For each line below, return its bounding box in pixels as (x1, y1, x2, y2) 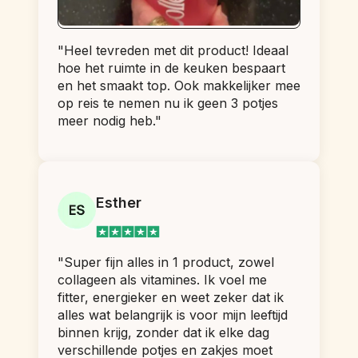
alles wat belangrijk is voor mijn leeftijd (58, 307, 288, 324)
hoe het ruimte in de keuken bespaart (58, 59, 285, 76)
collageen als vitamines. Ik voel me (58, 272, 267, 288)
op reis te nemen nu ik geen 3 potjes (58, 94, 278, 111)
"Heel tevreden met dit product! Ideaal (58, 42, 288, 58)
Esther (96, 193, 141, 211)
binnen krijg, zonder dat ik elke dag (58, 324, 269, 341)
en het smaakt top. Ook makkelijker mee (58, 77, 300, 93)
